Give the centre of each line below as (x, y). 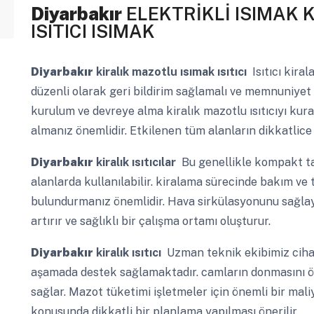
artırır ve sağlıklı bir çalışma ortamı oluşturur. (150, 221)
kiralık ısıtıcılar (134, 163)
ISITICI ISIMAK (93, 32)
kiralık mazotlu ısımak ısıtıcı (170, 72)
